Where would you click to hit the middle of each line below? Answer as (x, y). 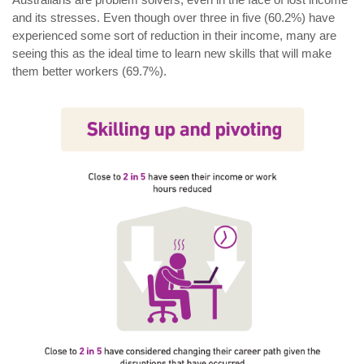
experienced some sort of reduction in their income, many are (174, 35)
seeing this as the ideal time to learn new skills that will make (172, 53)
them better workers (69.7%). (89, 71)
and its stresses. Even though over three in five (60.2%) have (173, 17)
